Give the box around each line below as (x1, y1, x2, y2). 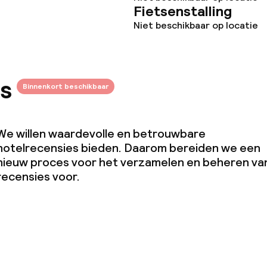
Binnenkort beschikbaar (23, 82, 108, 91)
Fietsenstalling (133, 2, 232, 20)
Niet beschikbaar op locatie (133, 19, 258, 32)
